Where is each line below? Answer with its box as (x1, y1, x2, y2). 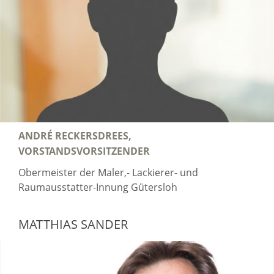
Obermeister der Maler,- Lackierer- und (18, 166, 198, 180)
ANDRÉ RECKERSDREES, (18, 129, 131, 143)
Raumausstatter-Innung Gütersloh (18, 180, 177, 194)
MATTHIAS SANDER (18, 216, 128, 233)
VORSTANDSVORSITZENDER (18, 144, 150, 158)
